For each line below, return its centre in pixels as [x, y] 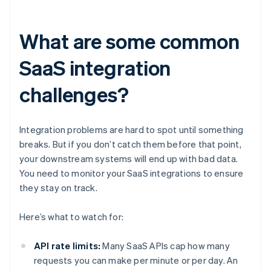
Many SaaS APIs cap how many [165, 246]
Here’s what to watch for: [71, 217]
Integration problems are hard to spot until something [132, 130]
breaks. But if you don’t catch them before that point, [130, 144]
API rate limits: [67, 246]
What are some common [129, 41]
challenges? [74, 94]
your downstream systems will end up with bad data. [129, 159]
